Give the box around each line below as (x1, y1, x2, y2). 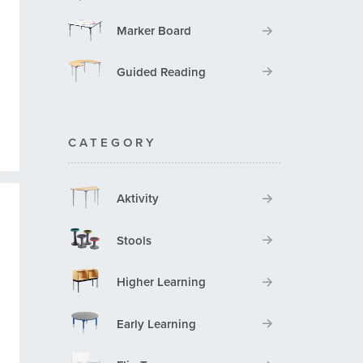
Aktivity (116, 191, 159, 207)
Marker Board (116, 23, 191, 39)
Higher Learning (116, 275, 206, 290)
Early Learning (116, 316, 196, 331)
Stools (116, 233, 152, 248)
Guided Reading (116, 64, 206, 79)
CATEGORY (67, 135, 157, 151)
